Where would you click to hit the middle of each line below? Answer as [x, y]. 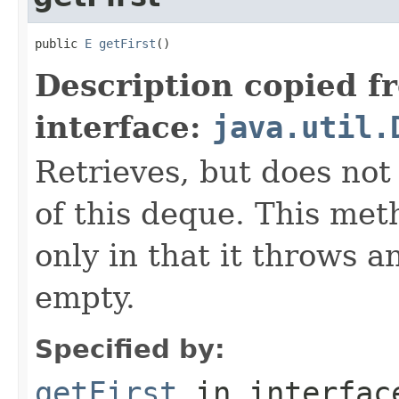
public [60, 43]
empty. [85, 297]
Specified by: [130, 349]
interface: [123, 127]
